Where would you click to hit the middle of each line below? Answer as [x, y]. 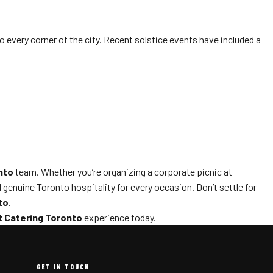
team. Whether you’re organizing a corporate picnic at [123, 172]
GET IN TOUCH [63, 267]
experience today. [119, 217]
